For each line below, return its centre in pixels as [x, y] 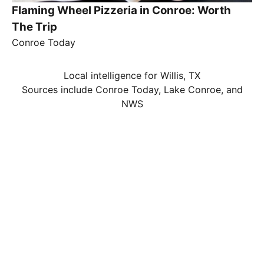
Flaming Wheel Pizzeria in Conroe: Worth [121, 11]
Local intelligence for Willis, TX [132, 76]
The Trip [34, 27]
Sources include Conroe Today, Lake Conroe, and [132, 90]
